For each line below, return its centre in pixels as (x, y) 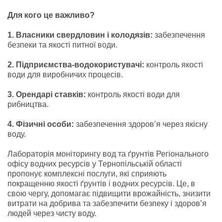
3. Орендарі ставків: (47, 94)
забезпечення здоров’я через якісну (141, 124)
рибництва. (28, 104)
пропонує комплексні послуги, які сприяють (87, 173)
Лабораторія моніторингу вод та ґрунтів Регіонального (108, 154)
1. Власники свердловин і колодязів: (80, 35)
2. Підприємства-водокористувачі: (76, 64)
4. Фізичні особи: (41, 124)
